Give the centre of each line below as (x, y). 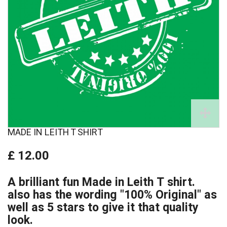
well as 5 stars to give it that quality (103, 208)
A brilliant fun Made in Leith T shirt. (101, 183)
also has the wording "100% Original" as (112, 195)
